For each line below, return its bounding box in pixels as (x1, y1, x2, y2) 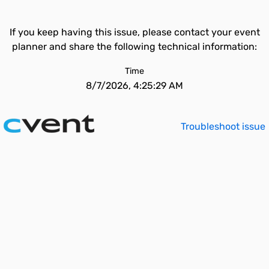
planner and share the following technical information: (12, 41, 257, 52)
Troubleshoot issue (181, 121, 265, 132)
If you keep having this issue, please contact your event (9, 26, 260, 38)
